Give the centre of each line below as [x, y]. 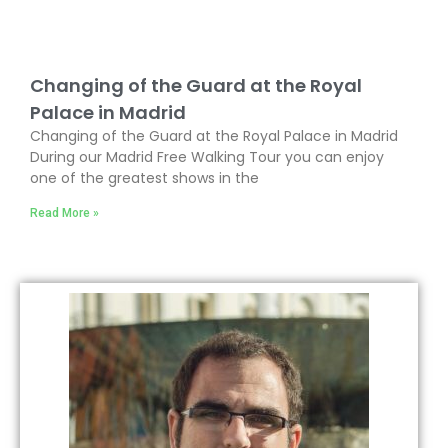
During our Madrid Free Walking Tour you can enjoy [207, 157]
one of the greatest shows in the [144, 178]
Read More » [64, 213]
